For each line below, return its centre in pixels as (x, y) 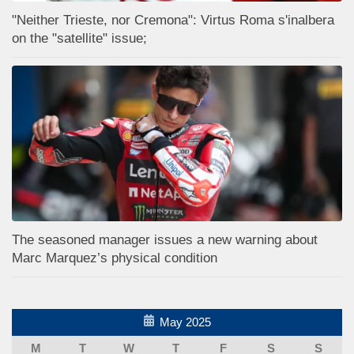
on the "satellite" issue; (79, 38)
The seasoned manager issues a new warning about (165, 239)
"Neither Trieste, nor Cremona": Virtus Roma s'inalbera (173, 20)
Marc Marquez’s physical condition (115, 258)
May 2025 (185, 322)
